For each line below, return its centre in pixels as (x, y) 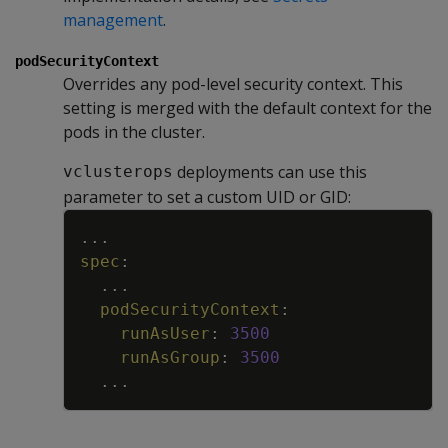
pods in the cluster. (134, 131)
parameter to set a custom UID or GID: (207, 196)
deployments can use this (270, 171)
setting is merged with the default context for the (247, 107)
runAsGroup (170, 357)
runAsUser (165, 333)
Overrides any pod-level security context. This (233, 83)
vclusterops (118, 172)
